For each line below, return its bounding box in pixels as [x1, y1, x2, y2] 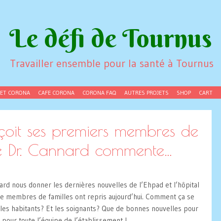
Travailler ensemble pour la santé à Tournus [10, 57, 214, 70]
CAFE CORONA [38, 89, 74, 96]
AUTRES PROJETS [124, 89, 169, 96]
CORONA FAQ [82, 89, 116, 96]
